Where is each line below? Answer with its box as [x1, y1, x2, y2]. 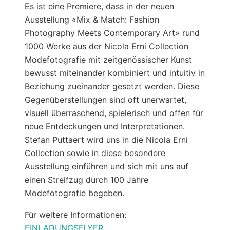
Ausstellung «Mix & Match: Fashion [25, 14, 159, 25]
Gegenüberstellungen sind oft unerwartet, [25, 94, 186, 105]
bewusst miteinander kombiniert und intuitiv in [25, 67, 205, 78]
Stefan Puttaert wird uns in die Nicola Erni [25, 134, 188, 145]
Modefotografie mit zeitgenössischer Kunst [25, 54, 192, 65]
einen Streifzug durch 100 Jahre [25, 174, 148, 185]
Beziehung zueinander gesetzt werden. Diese [25, 81, 199, 91]
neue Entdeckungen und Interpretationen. [25, 121, 185, 131]
